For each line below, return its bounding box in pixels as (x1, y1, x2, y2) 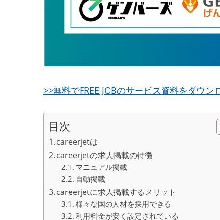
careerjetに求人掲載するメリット (56, 187, 177, 198)
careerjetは (56, 137, 98, 148)
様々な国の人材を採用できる (75, 199, 171, 209)
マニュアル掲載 (75, 162, 127, 172)
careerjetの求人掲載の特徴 (56, 150, 153, 161)
